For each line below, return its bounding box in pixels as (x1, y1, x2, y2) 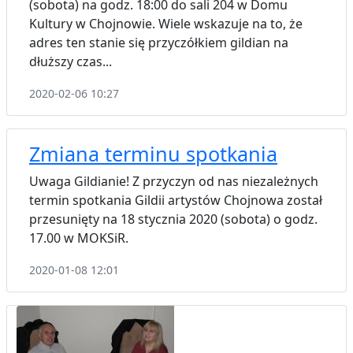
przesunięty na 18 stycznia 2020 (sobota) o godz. (29, 210, 318, 228)
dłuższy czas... (29, 52, 112, 70)
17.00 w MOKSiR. (29, 229, 128, 247)
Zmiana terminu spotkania (29, 139, 277, 167)
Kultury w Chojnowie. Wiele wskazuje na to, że (29, 14, 303, 32)
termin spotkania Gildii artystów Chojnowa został (29, 191, 322, 209)
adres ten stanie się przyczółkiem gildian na (29, 33, 288, 51)
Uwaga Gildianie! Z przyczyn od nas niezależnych (29, 172, 318, 190)
